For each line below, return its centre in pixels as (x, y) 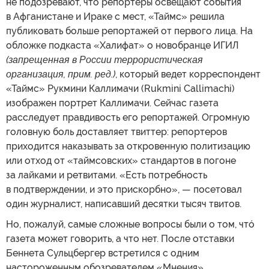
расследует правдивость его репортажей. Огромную (128, 117)
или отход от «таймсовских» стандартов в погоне (121, 160)
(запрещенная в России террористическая (104, 59)
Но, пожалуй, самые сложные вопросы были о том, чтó (130, 224)
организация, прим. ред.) (61, 74)
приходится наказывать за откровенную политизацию (128, 146)
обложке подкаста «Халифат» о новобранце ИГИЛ (122, 45)
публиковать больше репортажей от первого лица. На (129, 31)
